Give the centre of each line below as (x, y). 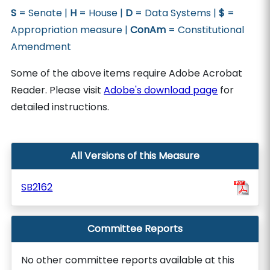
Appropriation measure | (71, 30)
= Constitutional (205, 30)
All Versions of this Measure (135, 156)
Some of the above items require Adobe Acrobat (127, 73)
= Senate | (43, 13)
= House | (101, 13)
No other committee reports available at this (128, 260)
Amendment (41, 47)
